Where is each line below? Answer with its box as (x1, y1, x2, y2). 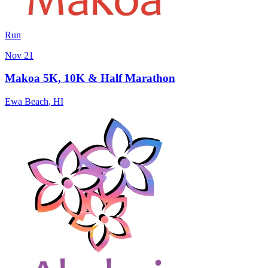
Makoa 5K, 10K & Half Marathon (5, 72, 175, 85)
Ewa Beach (5, 96, 48, 107)
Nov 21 (5, 50, 33, 60)
